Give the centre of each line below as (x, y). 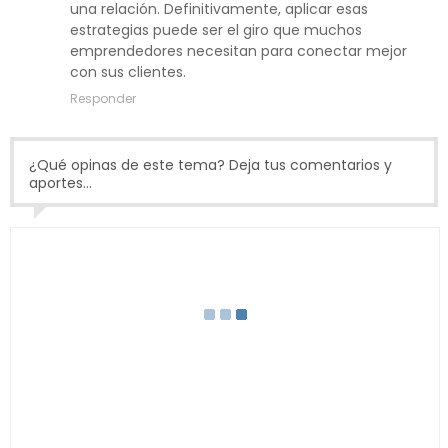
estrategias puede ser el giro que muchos (216, 30)
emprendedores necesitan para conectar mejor (238, 51)
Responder (103, 99)
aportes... (60, 183)
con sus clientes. (128, 72)
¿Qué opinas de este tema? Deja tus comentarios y (210, 165)
